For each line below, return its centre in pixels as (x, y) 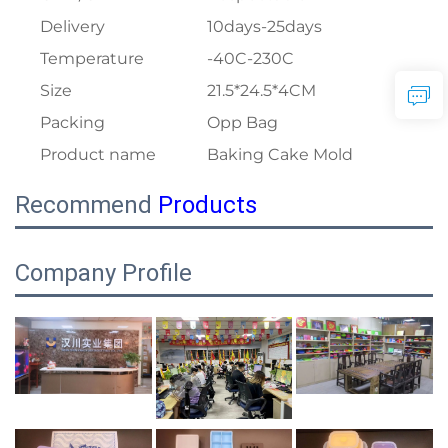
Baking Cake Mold (280, 154)
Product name (98, 154)
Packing (72, 122)
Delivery (72, 26)
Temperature (92, 58)
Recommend (86, 204)
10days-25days (264, 26)
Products (207, 204)
